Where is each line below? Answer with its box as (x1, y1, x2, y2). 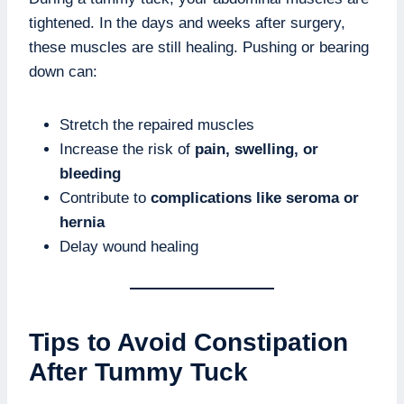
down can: (29, 63, 97, 81)
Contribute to (60, 189, 151, 207)
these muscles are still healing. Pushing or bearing (29, 39, 369, 57)
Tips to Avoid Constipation (29, 328, 348, 357)
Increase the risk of (60, 141, 195, 159)
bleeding (60, 165, 121, 183)
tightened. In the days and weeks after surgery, (29, 14, 345, 32)
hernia (60, 214, 105, 232)
